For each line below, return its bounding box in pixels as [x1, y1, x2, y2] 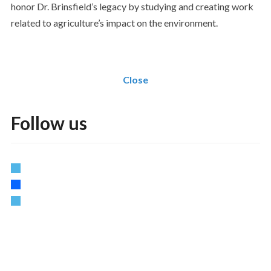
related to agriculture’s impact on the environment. [10, 17, 218, 28]
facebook [10, 177, 51, 188]
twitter [10, 160, 39, 172]
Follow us [10, 112, 87, 134]
